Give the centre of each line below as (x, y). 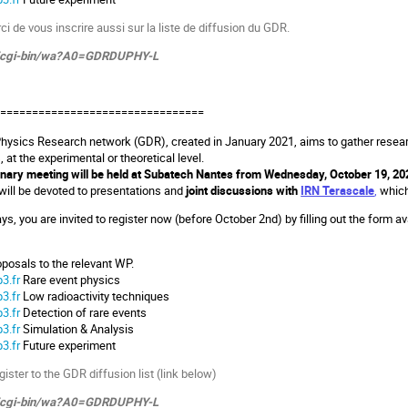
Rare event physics (72, 279)
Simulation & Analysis (79, 328)
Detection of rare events (85, 312)
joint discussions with (244, 190)
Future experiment (70, 345)
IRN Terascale (338, 190)
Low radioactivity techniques (97, 296)
